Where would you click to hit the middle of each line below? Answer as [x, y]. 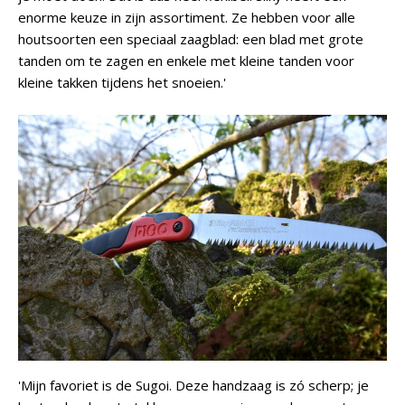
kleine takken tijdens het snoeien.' [122, 82]
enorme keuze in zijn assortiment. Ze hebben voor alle [187, 17]
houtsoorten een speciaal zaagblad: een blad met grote [191, 39]
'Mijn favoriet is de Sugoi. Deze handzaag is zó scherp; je [193, 385]
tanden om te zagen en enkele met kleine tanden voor [186, 61]
